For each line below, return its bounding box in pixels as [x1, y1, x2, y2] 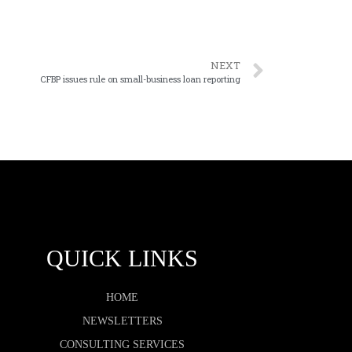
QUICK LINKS [46, 245, 199, 272]
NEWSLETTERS [82, 315, 163, 328]
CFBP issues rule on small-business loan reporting [40, 73, 240, 86]
